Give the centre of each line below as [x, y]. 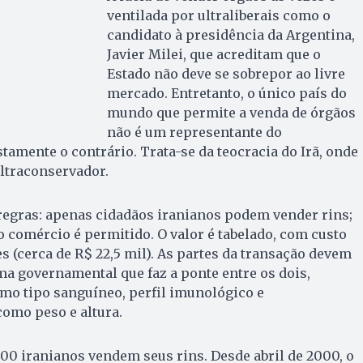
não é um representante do [194, 132]
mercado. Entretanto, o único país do [226, 93]
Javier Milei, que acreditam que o [214, 54]
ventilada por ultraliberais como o [218, 15]
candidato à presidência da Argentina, [231, 34]
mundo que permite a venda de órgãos [231, 112]
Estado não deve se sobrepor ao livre [226, 73]
